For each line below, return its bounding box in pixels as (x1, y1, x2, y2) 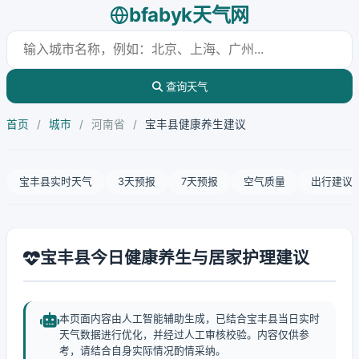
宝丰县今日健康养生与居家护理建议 (40, 248, 309, 268)
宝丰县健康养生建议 (145, 118, 246, 131)
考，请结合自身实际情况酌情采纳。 (59, 345, 226, 357)
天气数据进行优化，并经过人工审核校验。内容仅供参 (59, 329, 309, 341)
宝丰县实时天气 (19, 175, 92, 188)
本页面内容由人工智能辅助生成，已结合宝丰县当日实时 (59, 313, 320, 325)
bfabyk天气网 (128, 3, 250, 26)
